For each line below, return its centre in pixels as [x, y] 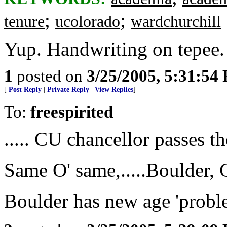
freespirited [72, 112]
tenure [24, 22]
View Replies [114, 89]
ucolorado [88, 22]
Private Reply [68, 89]
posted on [50, 76]
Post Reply [25, 89]
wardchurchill [176, 22]
